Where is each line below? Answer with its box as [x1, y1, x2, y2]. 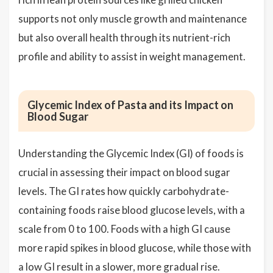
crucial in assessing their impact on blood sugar [18, 166, 230, 179]
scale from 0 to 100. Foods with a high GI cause [18, 222, 230, 235]
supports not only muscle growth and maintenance [18, 12, 247, 25]
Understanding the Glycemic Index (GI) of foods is [18, 147, 244, 160]
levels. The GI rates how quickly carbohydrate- [18, 185, 229, 197]
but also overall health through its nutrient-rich [18, 31, 230, 44]
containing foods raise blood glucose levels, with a [18, 204, 245, 216]
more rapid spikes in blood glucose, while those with [18, 241, 251, 254]
